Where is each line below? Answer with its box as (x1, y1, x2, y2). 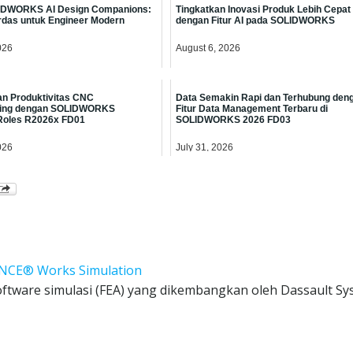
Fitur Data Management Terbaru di (175, 102, 328, 114)
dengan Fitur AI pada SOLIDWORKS (175, 14, 335, 26)
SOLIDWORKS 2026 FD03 (175, 113, 291, 125)
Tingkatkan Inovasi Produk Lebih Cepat (175, 3, 351, 15)
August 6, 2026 (175, 42, 240, 54)
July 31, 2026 (175, 141, 233, 153)
